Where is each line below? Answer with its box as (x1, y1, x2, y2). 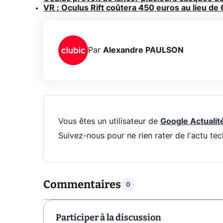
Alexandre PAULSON (103, 46, 184, 54)
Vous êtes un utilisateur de (58, 117, 160, 125)
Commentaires (43, 178, 121, 192)
